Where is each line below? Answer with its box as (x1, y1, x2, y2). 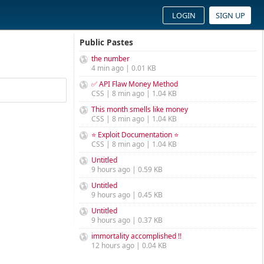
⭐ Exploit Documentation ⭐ (91, 130, 179, 140)
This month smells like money (91, 104, 188, 114)
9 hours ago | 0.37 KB (91, 215, 163, 225)
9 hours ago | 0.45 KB (91, 190, 163, 200)
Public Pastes (80, 37, 133, 48)
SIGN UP (215, 10, 245, 21)
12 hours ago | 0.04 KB (91, 240, 167, 250)
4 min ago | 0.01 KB (91, 63, 156, 73)
